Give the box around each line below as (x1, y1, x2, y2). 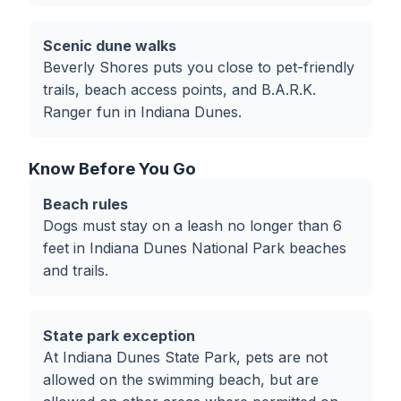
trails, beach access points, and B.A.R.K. (43, 81, 316, 98)
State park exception (43, 327, 195, 345)
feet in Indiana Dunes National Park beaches (43, 239, 346, 257)
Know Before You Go (29, 158, 196, 179)
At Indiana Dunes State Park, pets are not (43, 348, 328, 366)
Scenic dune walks (43, 37, 176, 55)
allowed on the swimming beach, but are (43, 371, 319, 388)
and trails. (43, 261, 108, 279)
